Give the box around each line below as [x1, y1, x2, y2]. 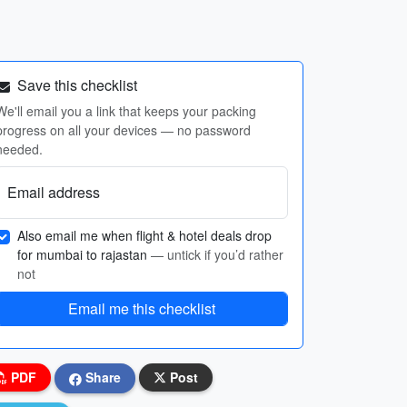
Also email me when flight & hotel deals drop [17, 226, 272, 244]
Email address [7, 182, 100, 203]
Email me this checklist [68, 298, 215, 319]
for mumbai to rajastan [17, 245, 151, 263]
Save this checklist [14, 74, 137, 95]
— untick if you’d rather [151, 245, 283, 263]
